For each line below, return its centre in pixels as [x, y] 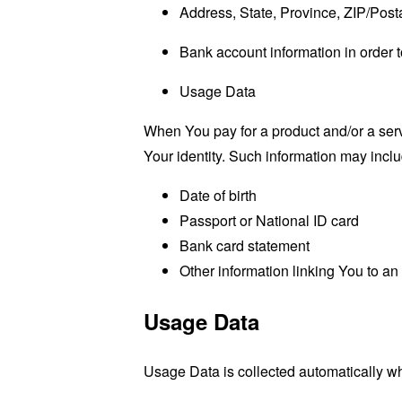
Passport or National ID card [269, 220]
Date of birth [218, 195]
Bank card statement [245, 245]
